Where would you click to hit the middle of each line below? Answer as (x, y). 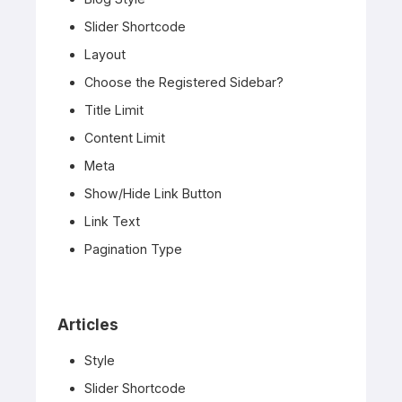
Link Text (112, 222)
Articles (88, 325)
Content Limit (125, 138)
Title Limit (114, 110)
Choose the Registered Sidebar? (184, 83)
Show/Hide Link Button (153, 194)
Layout (105, 55)
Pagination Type (133, 249)
